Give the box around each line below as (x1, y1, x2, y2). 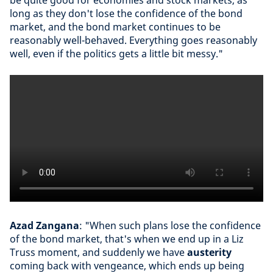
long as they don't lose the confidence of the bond (10, 7, 243, 20)
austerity (187, 246, 232, 259)
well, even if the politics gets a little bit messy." (10, 47, 223, 60)
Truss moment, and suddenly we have (10, 246, 187, 259)
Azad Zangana (10, 219, 79, 232)
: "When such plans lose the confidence (79, 219, 261, 232)
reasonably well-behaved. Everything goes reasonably (10, 34, 257, 47)
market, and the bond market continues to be (10, 20, 221, 34)
